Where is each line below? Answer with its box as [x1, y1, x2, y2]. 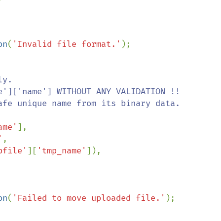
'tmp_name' [37, 146, 86, 156]
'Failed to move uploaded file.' [12, 193, 165, 203]
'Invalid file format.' [12, 39, 121, 49]
